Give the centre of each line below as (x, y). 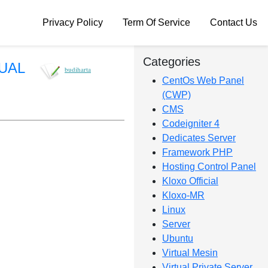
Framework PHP (197, 152)
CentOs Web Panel (203, 80)
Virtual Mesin (190, 253)
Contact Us (234, 22)
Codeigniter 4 (191, 124)
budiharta (78, 69)
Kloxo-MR (183, 195)
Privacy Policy (73, 22)
